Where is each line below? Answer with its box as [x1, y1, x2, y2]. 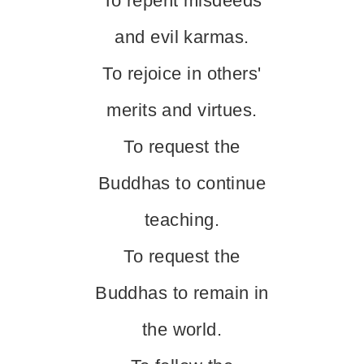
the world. [141, 319, 223, 340]
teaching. [145, 210, 219, 230]
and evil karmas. [115, 27, 249, 47]
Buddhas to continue [97, 173, 266, 193]
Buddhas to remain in [95, 283, 269, 303]
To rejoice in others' [102, 63, 262, 84]
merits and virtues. [106, 100, 258, 120]
